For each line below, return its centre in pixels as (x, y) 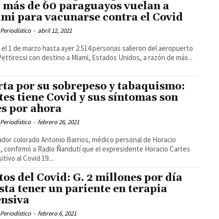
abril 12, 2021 (55, 30)
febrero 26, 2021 (59, 122)
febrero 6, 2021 (57, 213)
